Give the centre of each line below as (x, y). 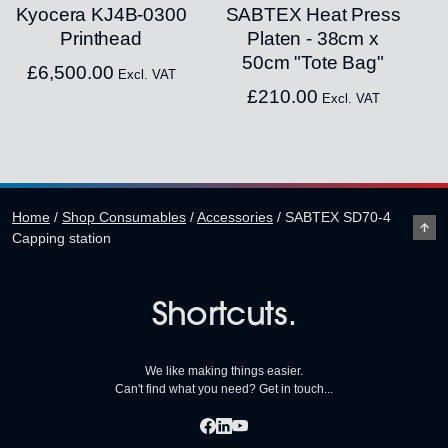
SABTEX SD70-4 (338, 216)
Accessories (235, 216)
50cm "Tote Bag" (313, 62)
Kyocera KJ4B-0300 (101, 14)
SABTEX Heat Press (313, 14)
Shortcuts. (224, 316)
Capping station (61, 237)
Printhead (101, 38)
